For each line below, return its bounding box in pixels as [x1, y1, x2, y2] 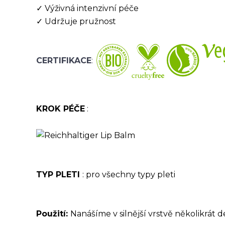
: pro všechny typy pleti [82, 169, 175, 179]
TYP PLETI [36, 169, 82, 179]
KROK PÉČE [36, 104, 85, 114]
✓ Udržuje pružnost [36, 17, 116, 26]
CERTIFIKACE [36, 56, 91, 66]
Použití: [36, 208, 70, 218]
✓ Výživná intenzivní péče [36, 4, 139, 13]
